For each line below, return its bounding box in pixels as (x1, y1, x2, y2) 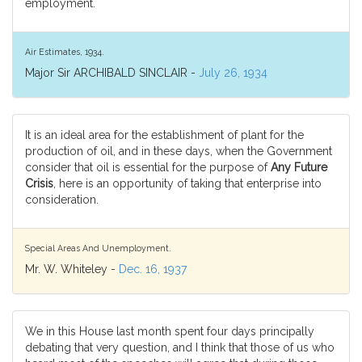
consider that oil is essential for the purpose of (25, 161, 271, 174)
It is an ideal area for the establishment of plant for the (25, 128, 304, 141)
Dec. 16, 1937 (119, 263, 187, 276)
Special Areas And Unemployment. (25, 242, 171, 253)
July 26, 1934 (199, 66, 267, 79)
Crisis (25, 177, 53, 190)
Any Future (271, 161, 327, 174)
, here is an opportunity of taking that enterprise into (53, 177, 322, 190)
